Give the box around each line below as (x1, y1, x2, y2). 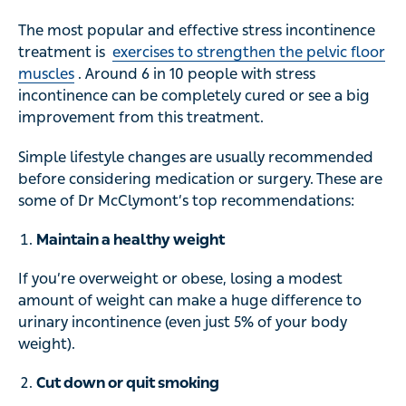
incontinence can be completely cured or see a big (18, 87, 370, 105)
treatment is (18, 43, 109, 62)
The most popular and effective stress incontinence (18, 22, 375, 40)
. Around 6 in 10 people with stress (78, 65, 315, 83)
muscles (18, 65, 74, 83)
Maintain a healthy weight (36, 231, 225, 249)
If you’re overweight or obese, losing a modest (18, 270, 343, 288)
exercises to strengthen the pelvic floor (112, 43, 385, 62)
